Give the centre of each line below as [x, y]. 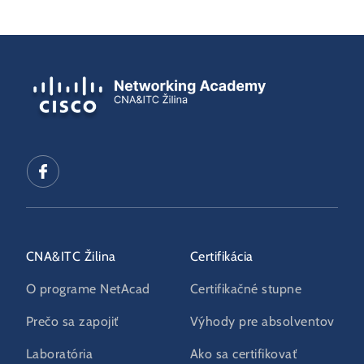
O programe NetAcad [88, 290]
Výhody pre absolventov [262, 322]
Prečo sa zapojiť [72, 322]
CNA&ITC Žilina [71, 257]
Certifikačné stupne [246, 290]
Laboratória [60, 355]
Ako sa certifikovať [244, 355]
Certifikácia [222, 257]
